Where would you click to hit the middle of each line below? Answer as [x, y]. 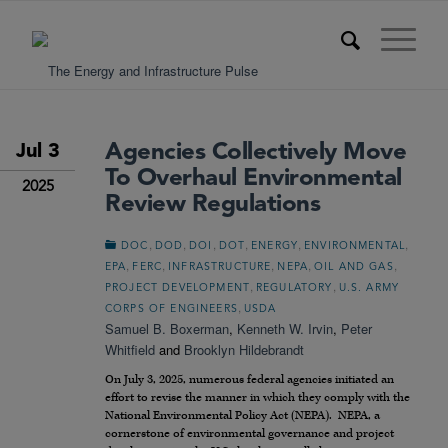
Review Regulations [213, 205]
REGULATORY [294, 288]
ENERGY [275, 246]
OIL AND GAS [353, 267]
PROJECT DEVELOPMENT [178, 288]
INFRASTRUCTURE [220, 267]
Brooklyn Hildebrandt [244, 349]
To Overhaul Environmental [254, 179]
